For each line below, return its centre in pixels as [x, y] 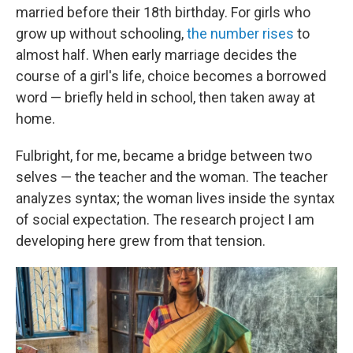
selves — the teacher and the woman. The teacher [172, 177]
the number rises [240, 33]
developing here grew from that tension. [141, 241]
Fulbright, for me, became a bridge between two [164, 156]
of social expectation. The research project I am [165, 219]
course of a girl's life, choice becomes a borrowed [171, 76]
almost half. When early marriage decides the [156, 55]
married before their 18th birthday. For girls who [163, 12]
